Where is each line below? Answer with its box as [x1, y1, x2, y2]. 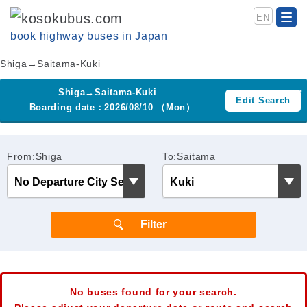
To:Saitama [162, 151, 216, 162]
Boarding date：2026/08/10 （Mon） [29, 102, 195, 112]
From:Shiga [7, 151, 62, 162]
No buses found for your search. [70, 286, 237, 297]
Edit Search [236, 95, 291, 106]
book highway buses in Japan [10, 30, 168, 42]
